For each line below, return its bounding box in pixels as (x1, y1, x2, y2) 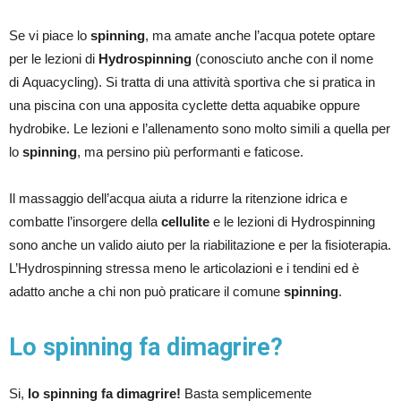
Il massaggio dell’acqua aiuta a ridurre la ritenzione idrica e (9, 190, 347, 206)
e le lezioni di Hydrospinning (209, 213, 375, 229)
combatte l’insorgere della (9, 213, 161, 229)
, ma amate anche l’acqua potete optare (145, 27, 375, 43)
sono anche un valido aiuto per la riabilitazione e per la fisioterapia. (9, 236, 391, 252)
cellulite (161, 213, 209, 229)
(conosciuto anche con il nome (192, 50, 373, 66)
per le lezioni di (9, 50, 98, 66)
